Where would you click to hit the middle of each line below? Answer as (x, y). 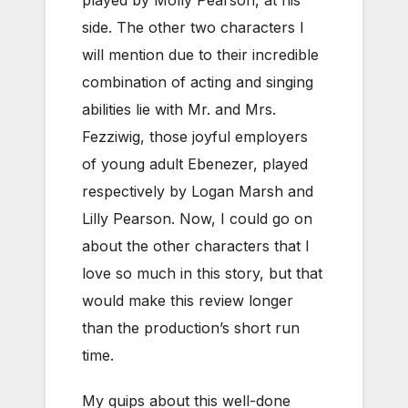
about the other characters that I (196, 245)
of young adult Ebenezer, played (195, 163)
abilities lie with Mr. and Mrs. (179, 109)
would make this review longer (188, 300)
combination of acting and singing (198, 82)
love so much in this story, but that (202, 273)
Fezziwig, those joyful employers (195, 136)
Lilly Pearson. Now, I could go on (197, 218)
